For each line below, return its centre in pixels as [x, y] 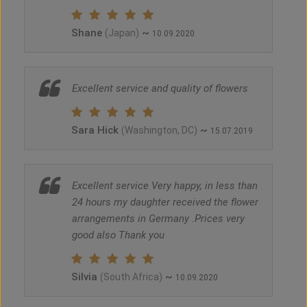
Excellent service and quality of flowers [160, 89]
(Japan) [122, 33]
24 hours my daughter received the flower [165, 202]
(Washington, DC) [159, 131]
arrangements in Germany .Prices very [158, 219]
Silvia [86, 277]
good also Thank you [118, 235]
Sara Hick [96, 131]
